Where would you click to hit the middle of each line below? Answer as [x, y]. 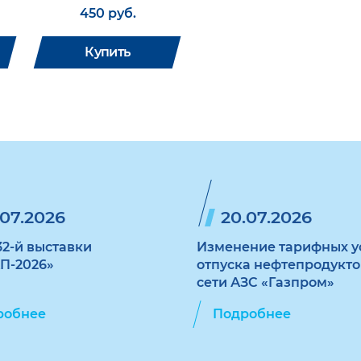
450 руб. [108, 13]
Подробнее [252, 314]
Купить [108, 52]
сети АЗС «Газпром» [266, 282]
